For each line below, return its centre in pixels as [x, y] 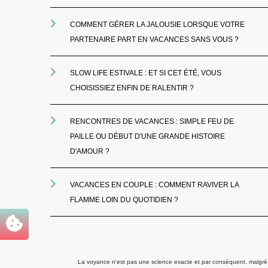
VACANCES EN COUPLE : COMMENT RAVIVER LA [155, 185]
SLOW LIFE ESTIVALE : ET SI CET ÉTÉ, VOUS [146, 73]
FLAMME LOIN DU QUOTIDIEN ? [124, 200]
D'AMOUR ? [90, 151]
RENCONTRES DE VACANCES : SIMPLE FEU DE [152, 121]
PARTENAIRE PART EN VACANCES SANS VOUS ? [155, 39]
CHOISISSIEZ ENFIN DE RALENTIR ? [132, 88]
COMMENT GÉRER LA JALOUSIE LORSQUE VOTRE [158, 25]
